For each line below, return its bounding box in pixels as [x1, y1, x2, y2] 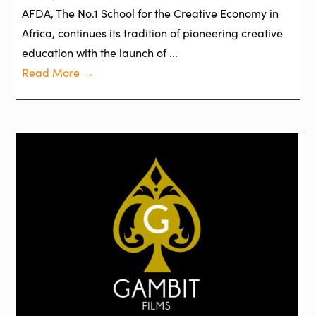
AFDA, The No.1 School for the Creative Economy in [22, 5, 279, 20]
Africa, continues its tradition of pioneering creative [22, 25, 284, 40]
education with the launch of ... [22, 44, 178, 60]
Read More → [22, 64, 95, 80]
